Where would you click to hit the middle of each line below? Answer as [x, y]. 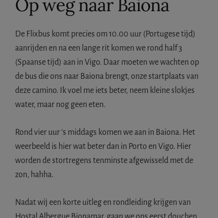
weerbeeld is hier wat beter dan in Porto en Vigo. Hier [103, 146]
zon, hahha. [35, 174]
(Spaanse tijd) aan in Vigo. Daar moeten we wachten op [107, 62]
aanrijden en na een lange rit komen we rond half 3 [99, 48]
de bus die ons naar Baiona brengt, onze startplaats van [107, 76]
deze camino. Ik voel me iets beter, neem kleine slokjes [105, 90]
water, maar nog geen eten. [61, 104]
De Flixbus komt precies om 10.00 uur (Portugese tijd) [106, 34]
